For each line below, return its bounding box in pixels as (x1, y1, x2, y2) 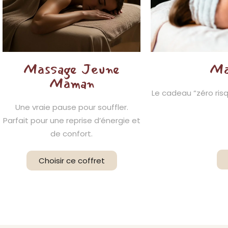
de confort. (50, 128, 93, 139)
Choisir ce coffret (38, 155, 105, 166)
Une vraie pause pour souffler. (15, 102, 128, 112)
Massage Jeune (23, 58, 121, 80)
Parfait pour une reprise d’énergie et (3, 115, 140, 126)
